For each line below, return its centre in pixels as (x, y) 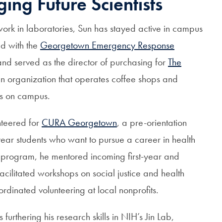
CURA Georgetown (79, 122)
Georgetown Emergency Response (107, 45)
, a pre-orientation (152, 122)
